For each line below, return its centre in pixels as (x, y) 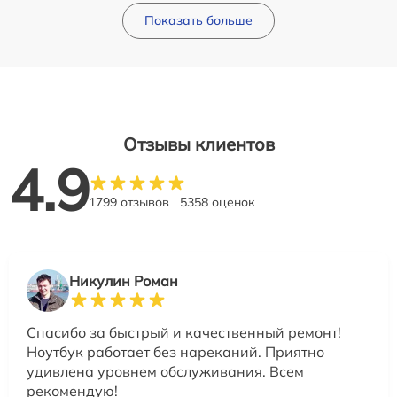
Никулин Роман (124, 280)
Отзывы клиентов (198, 144)
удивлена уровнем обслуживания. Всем (165, 371)
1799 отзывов (129, 202)
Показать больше (198, 20)
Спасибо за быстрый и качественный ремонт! (184, 332)
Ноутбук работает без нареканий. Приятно (175, 351)
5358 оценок (218, 202)
